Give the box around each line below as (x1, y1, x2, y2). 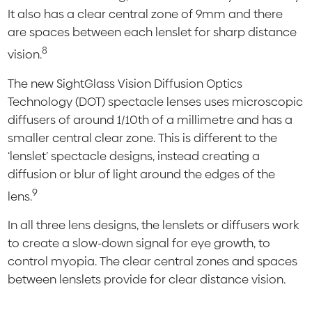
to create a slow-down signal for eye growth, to (8, 235, 271, 252)
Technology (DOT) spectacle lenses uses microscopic (8, 93, 304, 110)
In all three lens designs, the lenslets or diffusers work (8, 217, 299, 234)
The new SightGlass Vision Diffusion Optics (8, 75, 243, 92)
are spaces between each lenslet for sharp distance (8, 24, 297, 41)
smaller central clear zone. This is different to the (8, 129, 278, 146)
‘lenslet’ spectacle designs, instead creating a (8, 147, 260, 164)
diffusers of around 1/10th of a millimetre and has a (8, 111, 293, 128)
